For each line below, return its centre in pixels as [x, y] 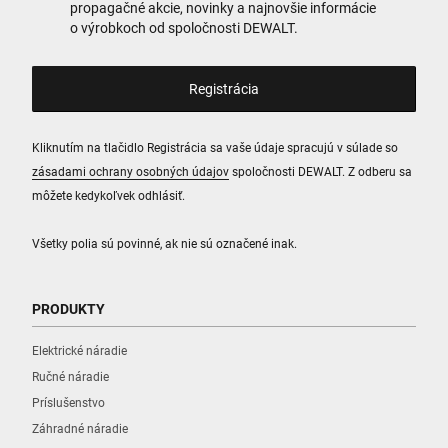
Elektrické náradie [79, 350]
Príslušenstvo [68, 402]
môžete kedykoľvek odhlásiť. [108, 195]
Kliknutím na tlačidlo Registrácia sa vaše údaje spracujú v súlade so [215, 147]
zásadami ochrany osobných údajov [130, 171]
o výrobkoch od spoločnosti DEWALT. [184, 27]
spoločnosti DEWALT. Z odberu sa [320, 171]
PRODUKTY [68, 308]
